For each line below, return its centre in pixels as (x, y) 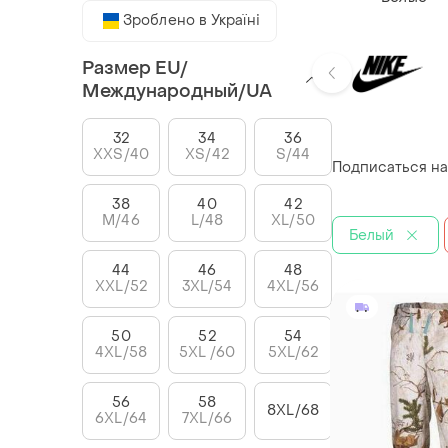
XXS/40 (121, 154)
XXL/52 (121, 286)
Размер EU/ (135, 68)
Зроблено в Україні (191, 20)
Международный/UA (177, 91)
